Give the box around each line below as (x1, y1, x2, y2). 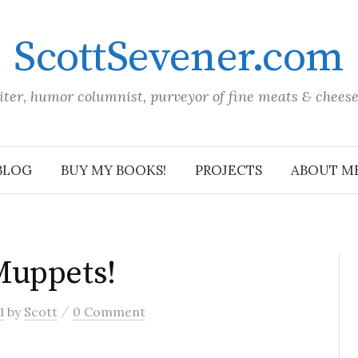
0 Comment (73, 304, 145, 320)
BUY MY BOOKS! (61, 161, 166, 179)
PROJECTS (195, 161, 262, 179)
